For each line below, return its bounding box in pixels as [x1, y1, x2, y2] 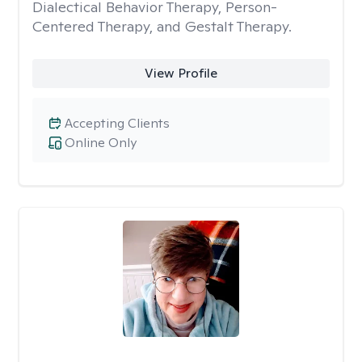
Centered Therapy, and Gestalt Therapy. [32, 17, 292, 36]
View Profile [144, 65, 217, 82]
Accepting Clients [65, 115, 170, 132]
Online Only [65, 134, 137, 151]
